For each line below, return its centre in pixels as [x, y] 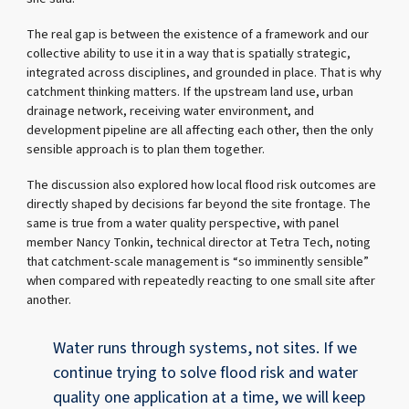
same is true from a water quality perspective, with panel [183, 224]
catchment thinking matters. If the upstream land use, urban [190, 91]
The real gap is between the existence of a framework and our [198, 34]
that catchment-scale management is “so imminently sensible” [198, 262]
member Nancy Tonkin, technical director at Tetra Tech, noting [199, 243]
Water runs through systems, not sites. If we [205, 348]
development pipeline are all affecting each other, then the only [200, 130]
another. [49, 300]
